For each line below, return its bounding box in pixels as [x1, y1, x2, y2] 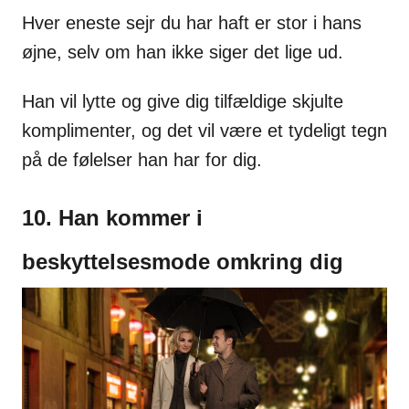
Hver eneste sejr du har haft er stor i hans [22, 13, 362, 34]
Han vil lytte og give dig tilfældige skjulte [22, 91, 343, 112]
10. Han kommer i [22, 205, 203, 231]
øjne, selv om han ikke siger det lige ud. [22, 42, 343, 63]
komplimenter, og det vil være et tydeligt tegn [22, 121, 387, 142]
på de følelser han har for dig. [22, 150, 262, 171]
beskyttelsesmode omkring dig [22, 249, 343, 275]
